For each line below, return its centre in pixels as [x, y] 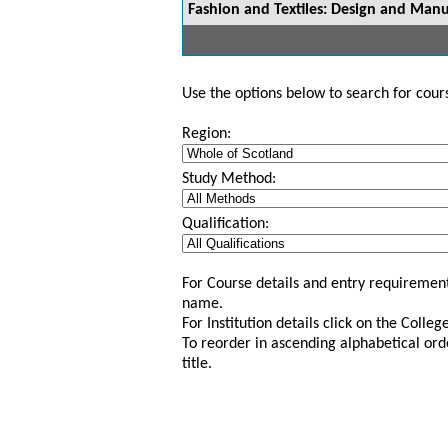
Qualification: [225, 224]
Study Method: [229, 179]
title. [197, 364]
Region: [206, 134]
